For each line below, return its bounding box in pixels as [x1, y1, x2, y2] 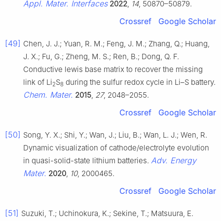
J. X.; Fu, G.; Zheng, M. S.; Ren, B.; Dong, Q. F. [23, 51, 179, 61]
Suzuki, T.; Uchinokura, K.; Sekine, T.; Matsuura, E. [21, 208, 193, 218]
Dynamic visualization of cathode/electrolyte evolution [23, 143, 209, 152]
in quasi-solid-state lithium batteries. [23, 155, 151, 165]
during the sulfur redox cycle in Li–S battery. [64, 77, 216, 87]
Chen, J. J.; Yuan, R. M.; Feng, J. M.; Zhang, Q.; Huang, [23, 38, 210, 48]
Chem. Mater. [23, 89, 73, 100]
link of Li [23, 77, 52, 87]
